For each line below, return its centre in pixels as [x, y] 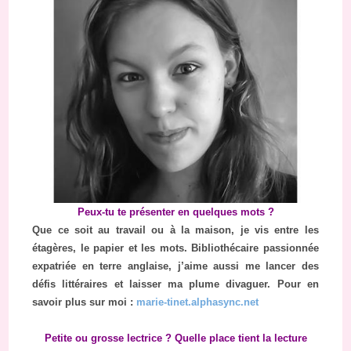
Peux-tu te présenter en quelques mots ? [175, 212]
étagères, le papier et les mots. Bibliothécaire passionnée [175, 248]
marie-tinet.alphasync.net [198, 302]
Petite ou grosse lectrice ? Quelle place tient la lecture [175, 338]
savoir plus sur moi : [85, 302]
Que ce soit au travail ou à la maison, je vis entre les [175, 230]
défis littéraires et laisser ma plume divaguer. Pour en [175, 284]
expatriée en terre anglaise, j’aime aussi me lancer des [175, 266]
